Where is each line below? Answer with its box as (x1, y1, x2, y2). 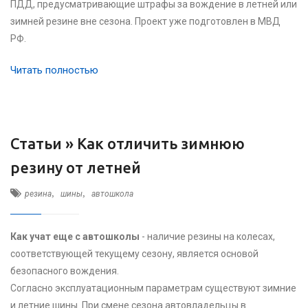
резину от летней (10, 159, 141, 176)
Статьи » (10, 135, 77, 152)
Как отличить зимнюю (77, 135, 245, 152)
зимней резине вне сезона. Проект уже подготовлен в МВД (10, 16, 280, 27)
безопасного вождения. (10, 265, 121, 276)
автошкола (91, 189, 133, 199)
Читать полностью (10, 64, 98, 76)
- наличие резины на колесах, (140, 231, 275, 242)
